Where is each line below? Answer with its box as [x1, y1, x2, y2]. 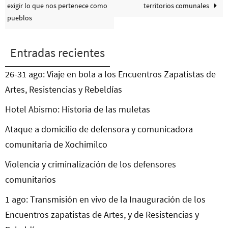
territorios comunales [143, 1, 211, 11]
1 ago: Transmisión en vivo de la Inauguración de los [5, 193, 206, 206]
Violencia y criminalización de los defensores [5, 158, 176, 170]
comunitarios [5, 174, 56, 186]
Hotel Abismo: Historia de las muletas [5, 103, 150, 116]
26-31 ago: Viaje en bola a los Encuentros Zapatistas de [5, 68, 216, 80]
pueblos [7, 13, 33, 23]
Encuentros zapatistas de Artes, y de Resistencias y [5, 209, 199, 221]
